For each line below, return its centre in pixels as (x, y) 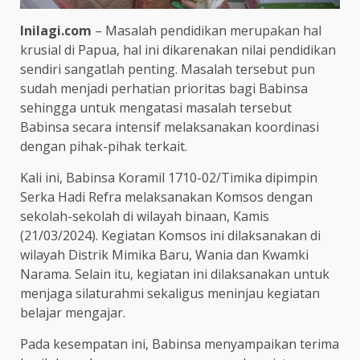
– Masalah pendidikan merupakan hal (208, 30)
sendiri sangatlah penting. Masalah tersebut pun (168, 69)
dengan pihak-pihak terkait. (104, 146)
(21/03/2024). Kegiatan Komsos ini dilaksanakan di (170, 235)
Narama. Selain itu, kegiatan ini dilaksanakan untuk (175, 274)
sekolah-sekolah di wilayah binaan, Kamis (145, 216)
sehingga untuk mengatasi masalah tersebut (156, 107)
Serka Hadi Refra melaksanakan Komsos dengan (166, 196)
